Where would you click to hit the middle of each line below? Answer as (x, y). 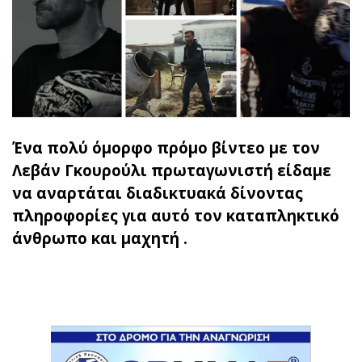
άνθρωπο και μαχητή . (100, 238)
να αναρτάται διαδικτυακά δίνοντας (158, 192)
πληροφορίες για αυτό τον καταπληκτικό (176, 215)
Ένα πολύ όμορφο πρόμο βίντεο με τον (166, 147)
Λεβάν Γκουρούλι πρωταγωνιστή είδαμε (172, 170)
